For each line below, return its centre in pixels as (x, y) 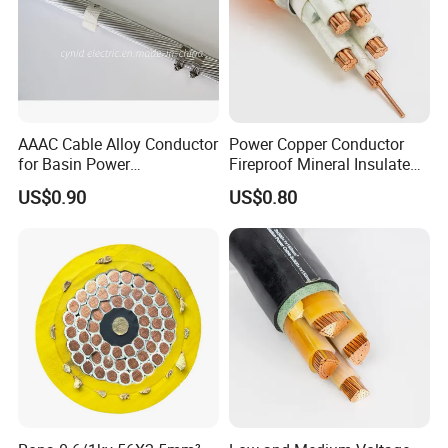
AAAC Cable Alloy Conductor (118, 144)
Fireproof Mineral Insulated (323, 164)
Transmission (66, 184)
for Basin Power (74, 164)
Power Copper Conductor (316, 144)
